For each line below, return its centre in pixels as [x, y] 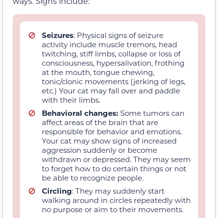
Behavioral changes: [80, 113]
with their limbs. [71, 100]
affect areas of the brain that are [100, 122]
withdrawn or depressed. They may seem [116, 159]
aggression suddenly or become [100, 150]
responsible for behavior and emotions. [112, 131]
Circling [57, 191]
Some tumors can [151, 113]
